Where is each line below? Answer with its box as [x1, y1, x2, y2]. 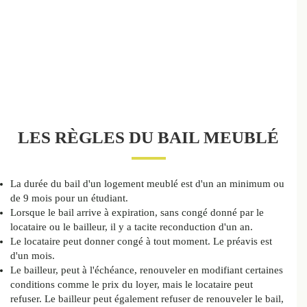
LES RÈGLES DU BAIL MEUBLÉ [18, 128, 279, 147]
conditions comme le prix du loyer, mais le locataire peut [10, 279, 253, 291]
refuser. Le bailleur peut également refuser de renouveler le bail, [10, 293, 284, 305]
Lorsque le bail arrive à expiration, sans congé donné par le [10, 207, 264, 219]
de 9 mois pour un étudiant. [10, 193, 128, 204]
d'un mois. [10, 250, 55, 262]
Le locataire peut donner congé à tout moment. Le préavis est [10, 236, 272, 247]
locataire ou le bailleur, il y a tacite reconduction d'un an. [10, 221, 253, 233]
